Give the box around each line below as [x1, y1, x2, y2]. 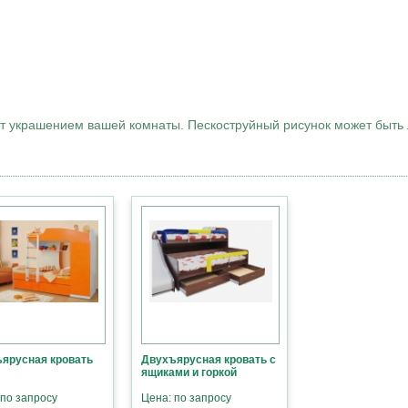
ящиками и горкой [141, 366, 237, 380]
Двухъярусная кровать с [141, 353, 276, 367]
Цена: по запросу [141, 392, 231, 405]
